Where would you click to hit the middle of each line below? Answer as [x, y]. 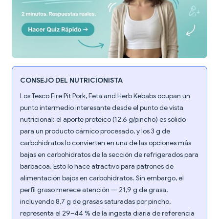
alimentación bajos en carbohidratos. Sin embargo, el [102, 178]
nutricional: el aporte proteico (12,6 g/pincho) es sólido [103, 120]
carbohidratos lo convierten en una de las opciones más [106, 143]
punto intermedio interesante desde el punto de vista [102, 108]
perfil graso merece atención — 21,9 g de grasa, [94, 190]
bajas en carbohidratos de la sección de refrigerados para [109, 155]
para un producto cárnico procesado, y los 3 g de [95, 131]
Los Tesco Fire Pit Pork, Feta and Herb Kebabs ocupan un [105, 96]
